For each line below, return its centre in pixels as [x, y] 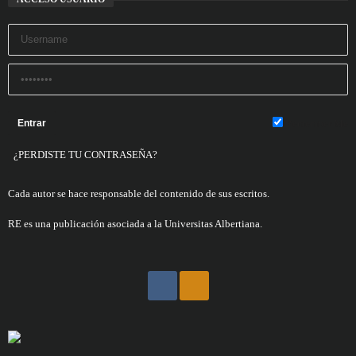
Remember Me [315, 124]
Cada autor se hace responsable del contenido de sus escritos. [139, 194]
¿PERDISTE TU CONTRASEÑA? [85, 155]
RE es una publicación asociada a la [85, 224]
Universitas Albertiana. [213, 224]
